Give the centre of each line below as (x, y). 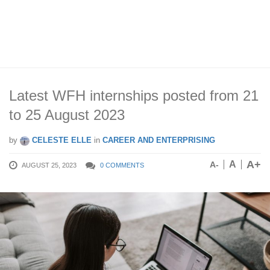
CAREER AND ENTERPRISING (159, 140)
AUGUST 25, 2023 (49, 165)
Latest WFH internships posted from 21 (134, 96)
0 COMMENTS (122, 165)
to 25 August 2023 (67, 115)
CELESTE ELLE (61, 140)
